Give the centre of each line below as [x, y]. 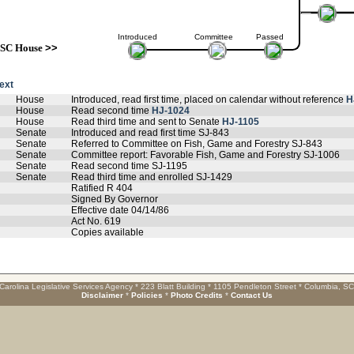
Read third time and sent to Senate [147, 122]
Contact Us [252, 295]
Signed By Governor [115, 199]
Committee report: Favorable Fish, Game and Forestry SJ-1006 [205, 155]
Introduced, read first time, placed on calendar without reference [209, 100]
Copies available [107, 232]
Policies [147, 295]
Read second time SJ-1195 [129, 166]
